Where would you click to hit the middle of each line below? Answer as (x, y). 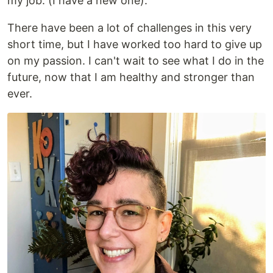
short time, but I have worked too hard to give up (135, 44)
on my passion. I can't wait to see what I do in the (136, 61)
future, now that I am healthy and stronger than (131, 77)
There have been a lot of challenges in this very (129, 28)
